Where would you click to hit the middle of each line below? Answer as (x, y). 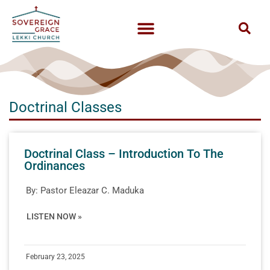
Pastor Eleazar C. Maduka (92, 190)
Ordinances (55, 165)
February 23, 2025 (55, 256)
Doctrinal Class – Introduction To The (124, 153)
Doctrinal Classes (65, 107)
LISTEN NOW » (54, 216)
